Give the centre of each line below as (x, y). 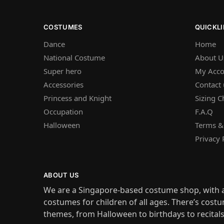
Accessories (63, 84)
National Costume (74, 57)
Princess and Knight (77, 98)
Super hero (62, 71)
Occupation (63, 111)
